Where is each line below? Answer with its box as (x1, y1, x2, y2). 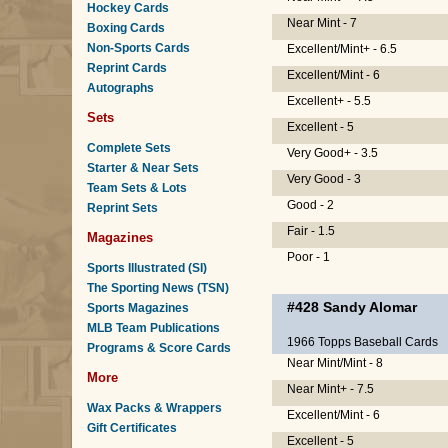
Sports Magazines (87, 301, 189, 315)
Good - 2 (287, 198, 334, 212)
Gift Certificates (87, 421, 177, 435)
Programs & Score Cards (87, 341, 231, 355)
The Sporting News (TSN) (87, 281, 229, 295)
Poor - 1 (287, 250, 330, 264)
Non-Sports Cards (87, 41, 190, 55)
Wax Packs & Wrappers (87, 401, 222, 415)
